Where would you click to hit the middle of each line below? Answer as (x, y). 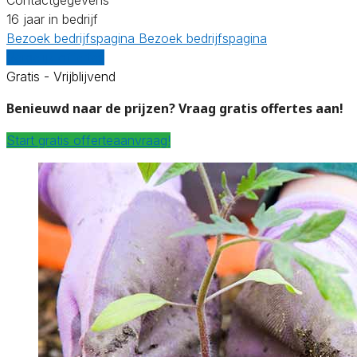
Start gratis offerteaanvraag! (88, 140)
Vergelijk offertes (55, 57)
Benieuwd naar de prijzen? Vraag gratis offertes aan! (175, 108)
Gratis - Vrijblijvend (61, 76)
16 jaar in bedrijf (52, 19)
